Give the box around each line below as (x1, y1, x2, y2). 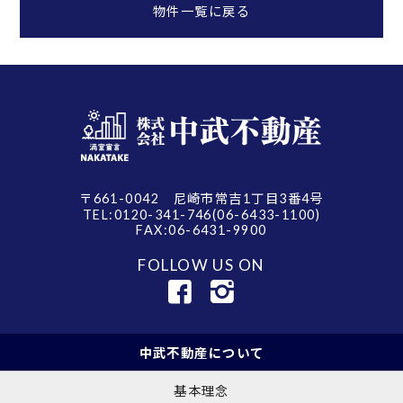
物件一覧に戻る (152, 3, 251, 19)
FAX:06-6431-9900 (136, 221, 267, 237)
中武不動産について (139, 345, 264, 361)
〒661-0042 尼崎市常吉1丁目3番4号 (79, 190, 324, 206)
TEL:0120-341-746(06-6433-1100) (82, 206, 321, 222)
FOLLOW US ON (138, 255, 265, 274)
